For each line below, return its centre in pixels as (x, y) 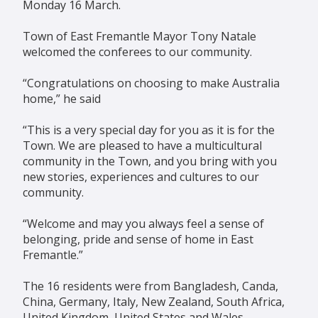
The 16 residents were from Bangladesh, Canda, (150, 286)
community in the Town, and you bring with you (150, 161)
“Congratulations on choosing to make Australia (151, 83)
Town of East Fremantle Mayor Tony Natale (139, 37)
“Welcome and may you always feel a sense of (143, 224)
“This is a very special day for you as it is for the (149, 130)
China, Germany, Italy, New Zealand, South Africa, (154, 302)
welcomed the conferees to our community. (137, 52)
